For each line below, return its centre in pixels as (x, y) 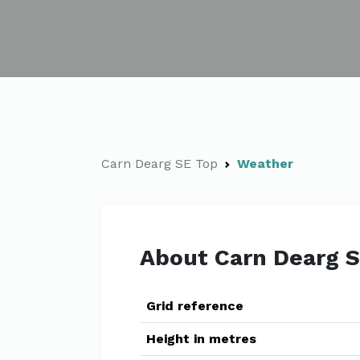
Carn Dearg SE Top (160, 164)
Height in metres (201, 339)
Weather (265, 164)
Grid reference (195, 306)
